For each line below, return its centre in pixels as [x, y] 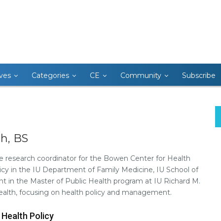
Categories [50, 75]
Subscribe [199, 75]
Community [141, 75]
